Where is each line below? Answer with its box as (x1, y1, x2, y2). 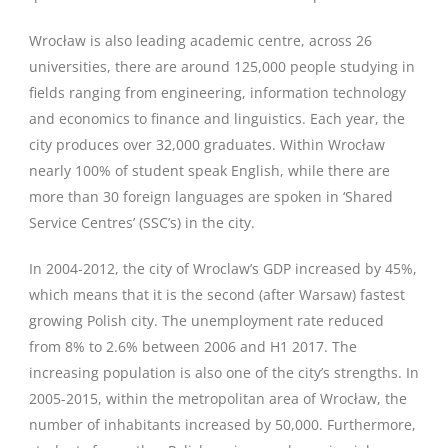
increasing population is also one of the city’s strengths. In (29, 363, 419, 382)
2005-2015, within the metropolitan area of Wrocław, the (29, 389, 407, 408)
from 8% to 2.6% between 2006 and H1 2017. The (29, 337, 357, 356)
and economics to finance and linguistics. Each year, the (29, 109, 405, 128)
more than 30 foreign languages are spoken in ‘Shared (29, 187, 393, 206)
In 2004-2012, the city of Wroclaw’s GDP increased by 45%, (29, 259, 417, 278)
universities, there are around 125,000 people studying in (29, 57, 415, 76)
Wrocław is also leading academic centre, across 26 (29, 31, 372, 50)
